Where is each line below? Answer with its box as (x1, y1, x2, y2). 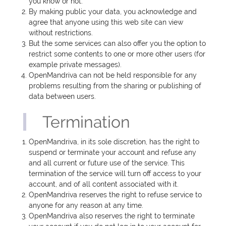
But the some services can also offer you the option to (29, 39, 206, 48)
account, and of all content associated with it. (29, 180, 179, 189)
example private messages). (29, 61, 122, 69)
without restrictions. (29, 29, 93, 37)
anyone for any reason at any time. (29, 201, 144, 210)
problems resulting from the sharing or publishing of (29, 82, 202, 90)
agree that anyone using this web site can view (29, 18, 184, 27)
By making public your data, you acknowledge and (29, 8, 197, 16)
